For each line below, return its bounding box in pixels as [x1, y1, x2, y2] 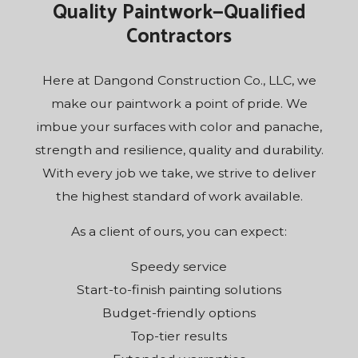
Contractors [126, 20, 232, 54]
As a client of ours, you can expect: [71, 224, 287, 240]
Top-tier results [131, 328, 227, 344]
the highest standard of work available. [55, 189, 303, 205]
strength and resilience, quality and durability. [34, 142, 324, 158]
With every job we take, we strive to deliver [42, 165, 316, 181]
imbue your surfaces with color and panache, [36, 119, 322, 135]
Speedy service [131, 259, 227, 275]
